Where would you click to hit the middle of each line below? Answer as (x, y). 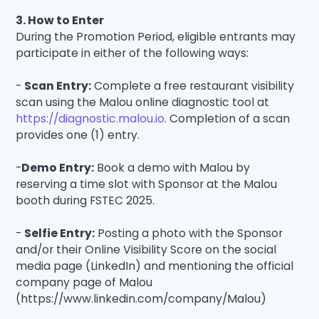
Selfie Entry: (60, 233)
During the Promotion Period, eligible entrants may (156, 36)
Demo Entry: (58, 167)
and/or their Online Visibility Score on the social (146, 249)
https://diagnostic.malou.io (90, 118)
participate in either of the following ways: (132, 53)
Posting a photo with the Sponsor (189, 233)
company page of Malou (84, 282)
